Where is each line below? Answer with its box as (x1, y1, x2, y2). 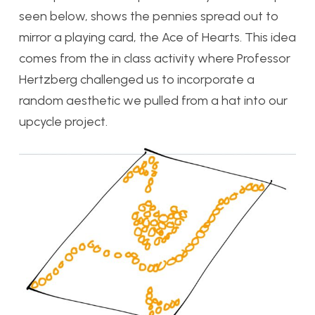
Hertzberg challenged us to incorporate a (19, 71, 255, 87)
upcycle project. (19, 113, 108, 129)
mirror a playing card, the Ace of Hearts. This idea (19, 29, 296, 45)
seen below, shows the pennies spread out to (19, 8, 278, 24)
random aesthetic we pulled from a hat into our (19, 92, 288, 108)
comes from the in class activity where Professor (19, 50, 290, 66)
